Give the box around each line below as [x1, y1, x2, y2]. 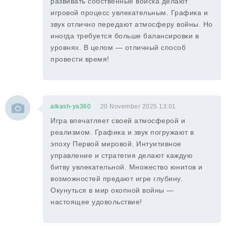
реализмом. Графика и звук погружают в [50, 128, 194, 136]
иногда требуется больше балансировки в [50, 32, 199, 40]
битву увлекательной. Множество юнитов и [50, 163, 203, 171]
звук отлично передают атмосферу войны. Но [50, 20, 213, 28]
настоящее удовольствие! [50, 198, 142, 206]
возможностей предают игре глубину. [50, 175, 183, 183]
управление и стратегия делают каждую [50, 151, 193, 159]
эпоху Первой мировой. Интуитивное [50, 140, 182, 148]
